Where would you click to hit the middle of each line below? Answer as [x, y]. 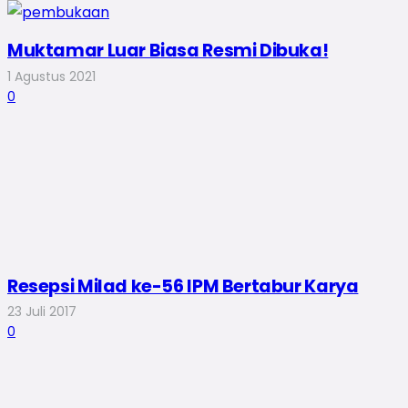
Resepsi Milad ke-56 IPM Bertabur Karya [183, 286]
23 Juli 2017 [42, 312]
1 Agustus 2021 [51, 76]
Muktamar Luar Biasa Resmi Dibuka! [168, 51]
